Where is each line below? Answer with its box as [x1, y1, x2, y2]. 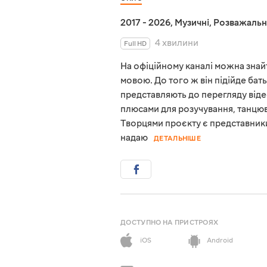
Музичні [175, 17, 209, 29]
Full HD [124, 39, 147, 49]
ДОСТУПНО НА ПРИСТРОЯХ [120, 218, 219, 228]
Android [207, 236, 233, 246]
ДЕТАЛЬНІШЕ [154, 134, 201, 144]
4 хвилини [155, 37, 198, 49]
